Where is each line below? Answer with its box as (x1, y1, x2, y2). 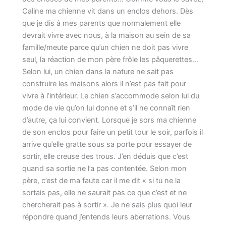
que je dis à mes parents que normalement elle (22, 19, 181, 28)
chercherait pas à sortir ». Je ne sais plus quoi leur (22, 200, 193, 210)
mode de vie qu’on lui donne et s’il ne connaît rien (22, 103, 191, 113)
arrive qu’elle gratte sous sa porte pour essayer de (22, 140, 192, 149)
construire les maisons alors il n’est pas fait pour (22, 79, 187, 89)
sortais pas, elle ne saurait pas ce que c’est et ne (22, 188, 187, 198)
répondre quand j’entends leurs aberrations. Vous (22, 212, 191, 222)
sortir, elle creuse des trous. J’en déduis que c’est (22, 152, 189, 161)
